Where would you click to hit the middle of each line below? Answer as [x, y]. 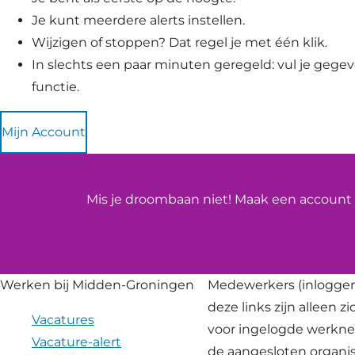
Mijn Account [44, 132]
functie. [55, 87]
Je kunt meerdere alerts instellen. [138, 21]
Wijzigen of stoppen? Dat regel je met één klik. [179, 43]
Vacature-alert [76, 342]
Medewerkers [252, 285]
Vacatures [63, 320]
